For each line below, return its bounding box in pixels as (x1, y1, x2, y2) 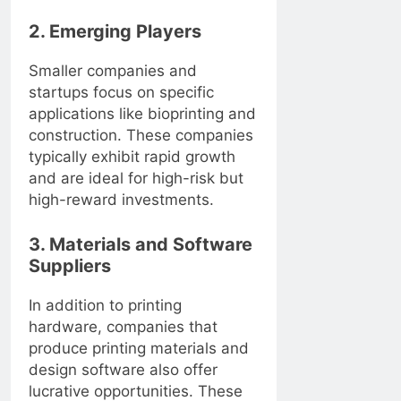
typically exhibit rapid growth (29, 148, 235, 166)
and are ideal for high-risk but (29, 169, 243, 188)
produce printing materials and (29, 338, 249, 357)
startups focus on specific (29, 83, 214, 102)
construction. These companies (29, 126, 253, 145)
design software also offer (29, 360, 218, 379)
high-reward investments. (29, 191, 214, 209)
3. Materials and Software (29, 233, 252, 255)
